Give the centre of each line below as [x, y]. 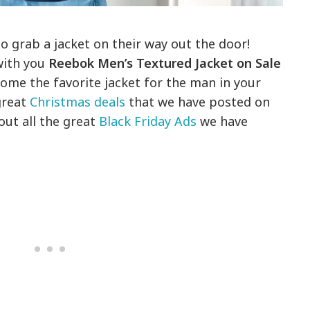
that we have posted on [198, 102]
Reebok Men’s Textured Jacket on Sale [165, 63]
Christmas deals [78, 102]
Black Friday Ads [148, 121]
